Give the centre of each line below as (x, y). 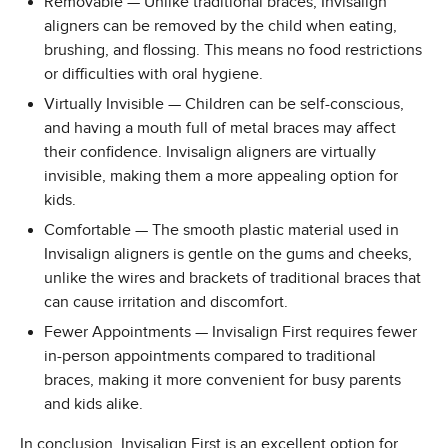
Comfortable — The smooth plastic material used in (221, 230)
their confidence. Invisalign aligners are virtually (210, 152)
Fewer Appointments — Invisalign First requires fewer (230, 332)
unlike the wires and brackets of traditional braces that (232, 278)
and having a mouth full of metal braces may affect (220, 128)
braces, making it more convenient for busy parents (222, 380)
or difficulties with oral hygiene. (153, 74)
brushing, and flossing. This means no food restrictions (233, 50)
